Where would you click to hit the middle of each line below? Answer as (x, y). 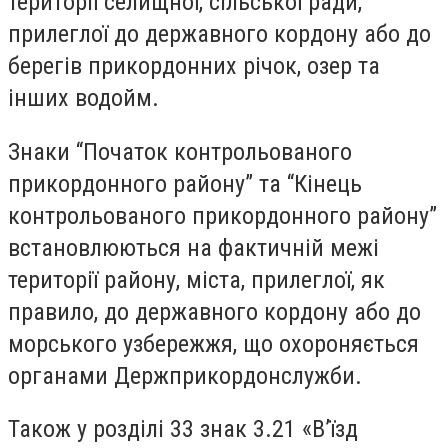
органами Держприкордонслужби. (185, 375)
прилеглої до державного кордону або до (219, 33)
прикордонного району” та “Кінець (185, 183)
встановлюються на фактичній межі (193, 247)
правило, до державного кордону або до (214, 311)
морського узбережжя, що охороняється (213, 343)
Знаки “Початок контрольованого (180, 151)
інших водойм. (83, 97)
